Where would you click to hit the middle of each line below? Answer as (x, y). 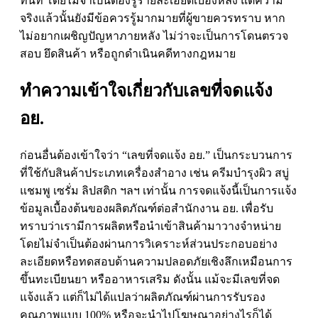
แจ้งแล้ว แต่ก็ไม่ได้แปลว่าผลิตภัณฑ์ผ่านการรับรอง (143, 297)
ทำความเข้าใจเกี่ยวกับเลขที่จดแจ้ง (146, 91)
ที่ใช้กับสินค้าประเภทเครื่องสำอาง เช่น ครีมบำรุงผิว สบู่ (154, 172)
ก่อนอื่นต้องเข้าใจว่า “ (73, 155)
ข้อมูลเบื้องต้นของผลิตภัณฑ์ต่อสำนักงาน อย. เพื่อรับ (147, 208)
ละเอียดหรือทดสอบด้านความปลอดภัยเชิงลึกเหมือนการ (156, 261)
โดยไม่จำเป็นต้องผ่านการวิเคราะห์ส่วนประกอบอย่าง (149, 243)
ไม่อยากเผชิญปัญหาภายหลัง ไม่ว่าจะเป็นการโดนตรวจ (154, 35)
